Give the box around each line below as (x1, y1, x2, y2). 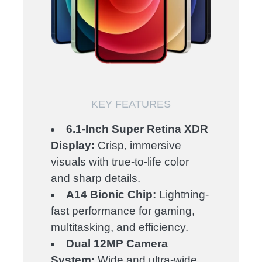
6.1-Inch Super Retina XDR (66, 123, 209, 136)
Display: (51, 139, 95, 152)
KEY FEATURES (91, 98, 171, 111)
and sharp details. (51, 172, 141, 185)
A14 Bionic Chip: (66, 188, 157, 201)
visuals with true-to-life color (51, 156, 189, 168)
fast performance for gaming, (51, 205, 195, 218)
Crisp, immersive (95, 139, 182, 152)
